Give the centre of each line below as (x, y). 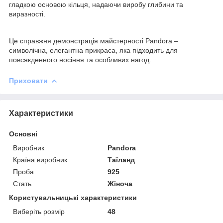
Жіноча (120, 183)
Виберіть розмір (39, 211)
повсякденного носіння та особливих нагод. (80, 59)
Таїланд (121, 160)
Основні (23, 134)
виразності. (27, 14)
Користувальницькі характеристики (73, 197)
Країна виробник (40, 160)
